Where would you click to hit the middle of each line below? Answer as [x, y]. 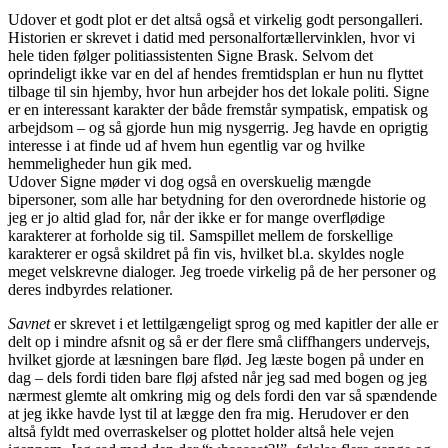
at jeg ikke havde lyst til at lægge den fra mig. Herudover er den [208, 413]
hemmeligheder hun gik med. [100, 163]
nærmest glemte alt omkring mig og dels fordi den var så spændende [222, 395]
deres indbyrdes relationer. [90, 289]
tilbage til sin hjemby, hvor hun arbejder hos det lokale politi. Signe [218, 91]
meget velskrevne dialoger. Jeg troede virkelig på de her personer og [222, 271]
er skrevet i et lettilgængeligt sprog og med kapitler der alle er [246, 323]
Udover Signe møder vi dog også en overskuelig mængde [189, 181]
